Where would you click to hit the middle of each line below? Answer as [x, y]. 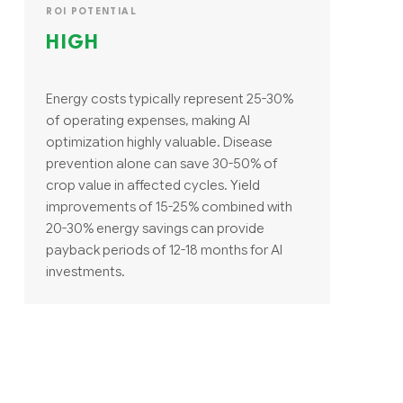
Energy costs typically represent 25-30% [170, 98]
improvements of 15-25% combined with [170, 206]
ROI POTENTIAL [91, 11]
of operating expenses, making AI [148, 120]
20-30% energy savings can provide [156, 228]
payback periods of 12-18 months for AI [165, 249]
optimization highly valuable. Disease [160, 141]
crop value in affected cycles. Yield [153, 184]
